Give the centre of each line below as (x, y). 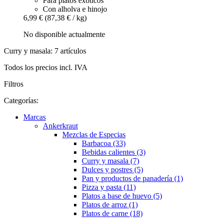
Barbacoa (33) (104, 143)
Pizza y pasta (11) (109, 187)
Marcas (35, 117)
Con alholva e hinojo (75, 9)
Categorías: (21, 100)
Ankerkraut (60, 126)
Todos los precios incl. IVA (46, 67)
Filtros (14, 84)
